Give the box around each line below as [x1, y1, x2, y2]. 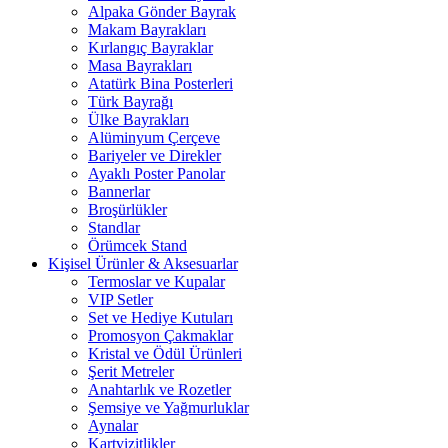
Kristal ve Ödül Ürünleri [88, 344, 242, 362]
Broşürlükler [88, 200, 167, 218]
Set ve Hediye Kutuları [88, 308, 233, 326]
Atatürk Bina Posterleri [88, 74, 233, 92]
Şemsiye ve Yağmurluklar [88, 398, 249, 416]
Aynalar [88, 416, 138, 434]
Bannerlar [88, 182, 150, 200]
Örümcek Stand [88, 236, 187, 254]
